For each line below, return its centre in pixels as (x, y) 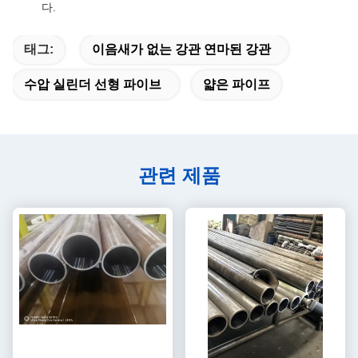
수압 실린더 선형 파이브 (93, 84)
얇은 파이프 (237, 84)
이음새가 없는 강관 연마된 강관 (181, 49)
